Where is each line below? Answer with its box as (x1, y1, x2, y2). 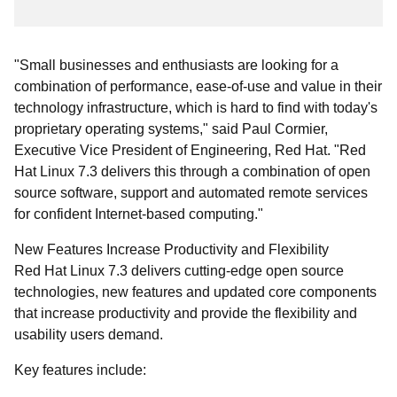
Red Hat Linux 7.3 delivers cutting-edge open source (14, 263, 344, 278)
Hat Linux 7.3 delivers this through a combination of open (14, 164, 370, 179)
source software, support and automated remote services (14, 185, 368, 200)
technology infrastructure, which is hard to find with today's (14, 100, 378, 115)
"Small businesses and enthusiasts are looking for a (14, 58, 339, 73)
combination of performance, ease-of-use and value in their (14, 79, 382, 94)
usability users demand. (14, 327, 163, 342)
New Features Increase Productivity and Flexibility (14, 242, 329, 257)
